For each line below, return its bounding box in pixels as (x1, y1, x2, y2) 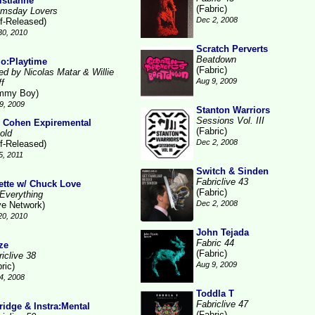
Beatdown (196, 54, 236, 65)
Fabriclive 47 (196, 299, 248, 309)
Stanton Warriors (196, 105, 270, 115)
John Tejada (196, 227, 249, 238)
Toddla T (196, 288, 234, 299)
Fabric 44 (196, 238, 234, 248)
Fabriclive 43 (196, 176, 248, 187)
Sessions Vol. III (196, 115, 264, 126)
